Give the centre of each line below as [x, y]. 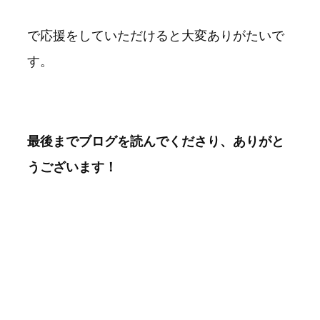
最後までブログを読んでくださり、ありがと [156, 141]
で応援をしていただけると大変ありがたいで [156, 35]
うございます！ [72, 167]
